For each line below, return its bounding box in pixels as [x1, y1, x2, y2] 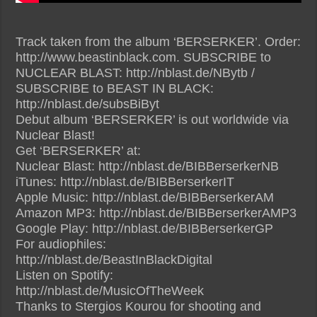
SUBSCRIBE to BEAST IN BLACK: [16, 81, 214, 96]
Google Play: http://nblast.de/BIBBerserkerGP [16, 221, 274, 236]
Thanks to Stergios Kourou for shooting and [16, 299, 262, 313]
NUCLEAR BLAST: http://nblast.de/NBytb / [16, 65, 255, 80]
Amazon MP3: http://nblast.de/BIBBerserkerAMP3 [16, 205, 297, 220]
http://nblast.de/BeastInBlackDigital [16, 252, 213, 267]
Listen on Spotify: [16, 267, 114, 282]
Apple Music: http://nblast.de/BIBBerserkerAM [16, 190, 275, 204]
